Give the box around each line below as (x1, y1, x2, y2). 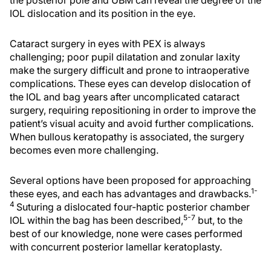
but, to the (195, 214, 243, 227)
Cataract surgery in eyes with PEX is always (10, 38, 205, 50)
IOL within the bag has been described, (10, 214, 183, 227)
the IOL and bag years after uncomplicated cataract (10, 91, 240, 103)
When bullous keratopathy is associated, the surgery (10, 131, 244, 143)
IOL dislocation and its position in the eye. (10, 7, 195, 20)
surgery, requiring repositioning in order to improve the (10, 104, 256, 117)
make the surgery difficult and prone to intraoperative (10, 64, 249, 77)
